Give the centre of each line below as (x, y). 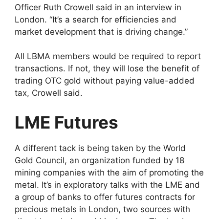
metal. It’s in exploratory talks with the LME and (107, 185)
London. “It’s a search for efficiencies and (96, 19)
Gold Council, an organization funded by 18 (99, 160)
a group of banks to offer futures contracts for (105, 197)
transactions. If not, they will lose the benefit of (107, 69)
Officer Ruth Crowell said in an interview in (98, 7)
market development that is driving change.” (101, 32)
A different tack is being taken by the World (100, 148)
